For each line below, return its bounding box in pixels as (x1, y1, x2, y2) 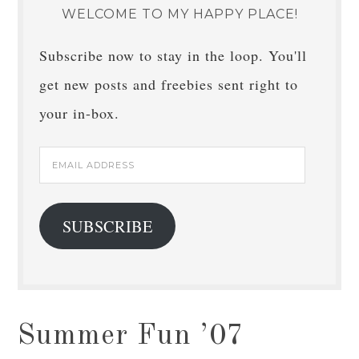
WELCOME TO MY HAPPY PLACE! (61, 6, 298, 22)
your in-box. (39, 103, 120, 123)
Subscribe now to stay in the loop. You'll (39, 46, 308, 65)
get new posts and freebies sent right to (39, 75, 299, 94)
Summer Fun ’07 (18, 322, 245, 351)
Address (38, 179, 91, 199)
